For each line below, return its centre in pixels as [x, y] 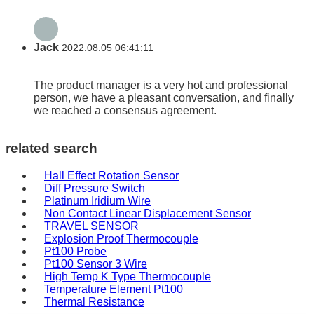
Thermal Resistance [94, 301]
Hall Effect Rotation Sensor [111, 175]
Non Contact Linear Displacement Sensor [148, 213]
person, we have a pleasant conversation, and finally [164, 98]
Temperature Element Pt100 [114, 289]
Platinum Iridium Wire [97, 200]
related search [52, 148]
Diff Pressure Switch [95, 188]
